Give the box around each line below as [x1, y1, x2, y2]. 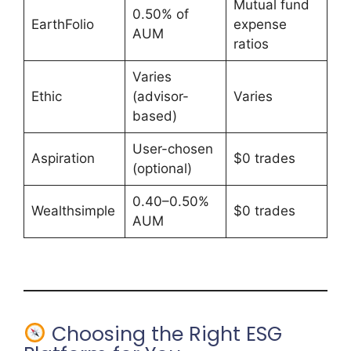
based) [132, 108, 177, 125]
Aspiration [31, 150, 95, 167]
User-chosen [132, 141, 213, 157]
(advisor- [132, 89, 189, 105]
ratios [233, 36, 269, 52]
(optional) [132, 161, 192, 177]
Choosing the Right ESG [45, 320, 282, 348]
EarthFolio [31, 16, 94, 33]
